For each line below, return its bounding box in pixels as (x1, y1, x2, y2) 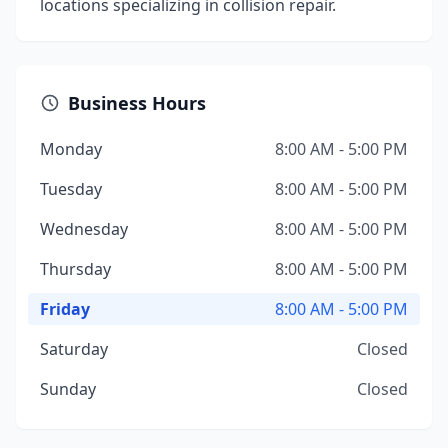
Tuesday (40, 178, 102, 200)
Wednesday (40, 218, 128, 240)
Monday (40, 138, 102, 160)
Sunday (40, 378, 96, 400)
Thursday (40, 258, 111, 280)
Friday (40, 298, 90, 320)
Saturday (40, 338, 108, 360)
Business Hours (68, 91, 206, 115)
